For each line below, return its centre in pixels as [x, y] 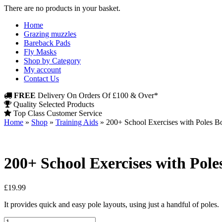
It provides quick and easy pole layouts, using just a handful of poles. [111, 204]
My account [42, 70]
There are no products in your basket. [62, 8]
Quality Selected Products [53, 104]
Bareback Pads [47, 43]
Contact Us [41, 79]
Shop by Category [52, 61]
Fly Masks [40, 52]
